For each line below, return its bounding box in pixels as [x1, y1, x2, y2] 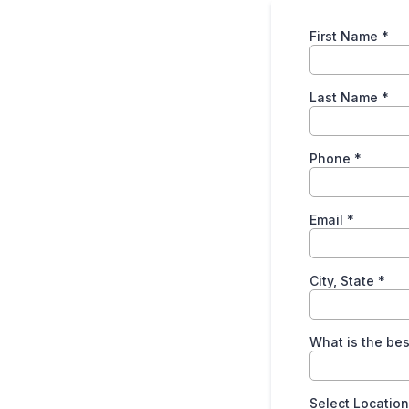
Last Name [309, 89, 382, 105]
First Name [309, 28, 382, 44]
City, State [309, 273, 378, 288]
